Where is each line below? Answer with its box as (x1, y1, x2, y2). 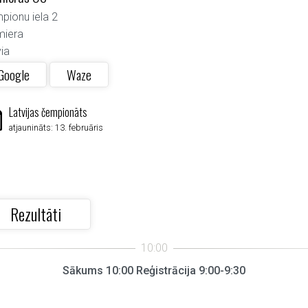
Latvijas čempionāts (9, 104, 87, 120)
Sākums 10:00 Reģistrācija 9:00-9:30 (63, 264, 245, 277)
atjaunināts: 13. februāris (9, 122, 103, 133)
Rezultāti (10, 201, 61, 226)
